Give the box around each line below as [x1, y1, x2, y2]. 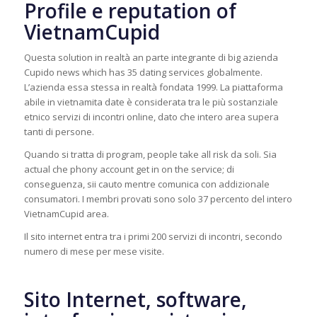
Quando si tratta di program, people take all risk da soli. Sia [23, 148, 277, 161]
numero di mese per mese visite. [23, 245, 164, 258]
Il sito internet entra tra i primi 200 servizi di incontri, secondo [23, 230, 282, 243]
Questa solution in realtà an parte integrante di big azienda [23, 51, 278, 64]
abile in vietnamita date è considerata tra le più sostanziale [23, 96, 278, 109]
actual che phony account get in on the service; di [23, 163, 234, 176]
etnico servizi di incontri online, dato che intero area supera [23, 110, 279, 124]
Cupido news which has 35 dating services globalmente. [23, 66, 263, 79]
